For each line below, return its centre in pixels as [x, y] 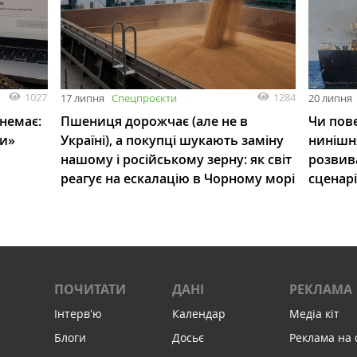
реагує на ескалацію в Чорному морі [177, 178]
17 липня [82, 98]
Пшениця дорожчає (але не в [154, 121]
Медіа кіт [314, 314]
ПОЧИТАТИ [90, 289]
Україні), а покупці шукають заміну [172, 140]
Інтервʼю [78, 314]
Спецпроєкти [144, 98]
